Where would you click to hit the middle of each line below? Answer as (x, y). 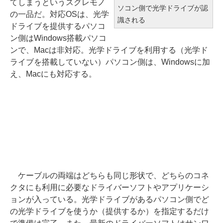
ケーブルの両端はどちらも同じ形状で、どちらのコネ (110, 175)
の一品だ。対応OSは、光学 (59, 14)
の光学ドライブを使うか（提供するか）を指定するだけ (110, 211)
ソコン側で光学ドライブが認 (163, 8)
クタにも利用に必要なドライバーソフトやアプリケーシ (110, 187)
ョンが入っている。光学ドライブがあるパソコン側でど (110, 199)
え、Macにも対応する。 (53, 74)
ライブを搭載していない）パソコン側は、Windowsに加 (110, 62)
